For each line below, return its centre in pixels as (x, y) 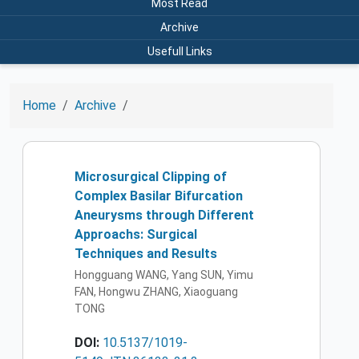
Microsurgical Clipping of (151, 176)
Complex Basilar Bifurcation (159, 196)
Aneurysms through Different (164, 215)
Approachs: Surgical (136, 234)
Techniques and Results (146, 253)
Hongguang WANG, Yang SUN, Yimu (164, 275)
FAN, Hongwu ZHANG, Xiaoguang (156, 292)
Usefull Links (179, 51)
